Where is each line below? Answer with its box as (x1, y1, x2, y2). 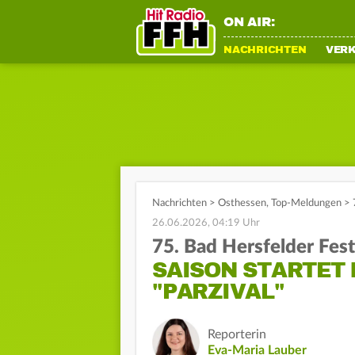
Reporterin (208, 328, 266, 341)
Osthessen (218, 198, 266, 208)
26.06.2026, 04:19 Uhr (152, 218, 260, 228)
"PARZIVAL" (152, 278, 284, 305)
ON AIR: (223, 14, 275, 30)
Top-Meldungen (271, 198, 342, 208)
